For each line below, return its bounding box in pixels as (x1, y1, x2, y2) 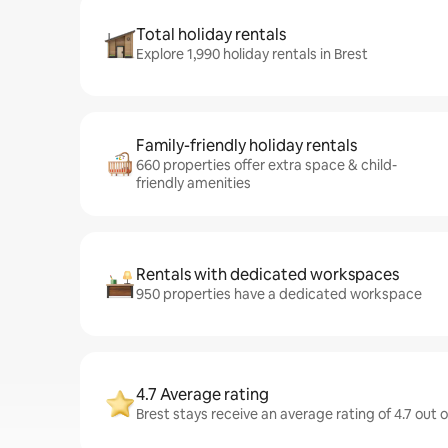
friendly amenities (136, 174, 251, 192)
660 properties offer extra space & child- (136, 156, 397, 174)
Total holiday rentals (136, 24, 286, 45)
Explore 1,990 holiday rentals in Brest (136, 45, 368, 63)
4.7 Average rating (136, 384, 269, 405)
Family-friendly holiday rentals (136, 135, 357, 156)
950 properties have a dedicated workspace (136, 285, 422, 303)
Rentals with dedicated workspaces (136, 264, 399, 285)
